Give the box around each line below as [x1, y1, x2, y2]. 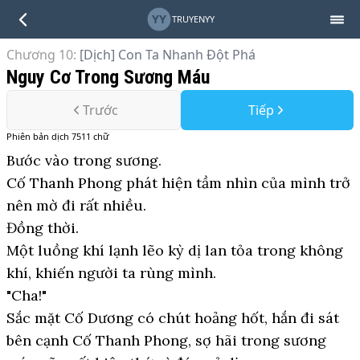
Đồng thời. [6, 219, 79, 237]
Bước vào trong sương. [6, 151, 162, 170]
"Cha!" [6, 286, 47, 305]
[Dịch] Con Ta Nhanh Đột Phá [80, 46, 256, 63]
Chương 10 [6, 46, 73, 63]
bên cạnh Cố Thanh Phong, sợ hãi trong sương [6, 331, 326, 350]
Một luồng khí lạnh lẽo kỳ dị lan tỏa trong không [6, 241, 343, 260]
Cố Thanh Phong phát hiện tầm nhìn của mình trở [6, 174, 350, 192]
